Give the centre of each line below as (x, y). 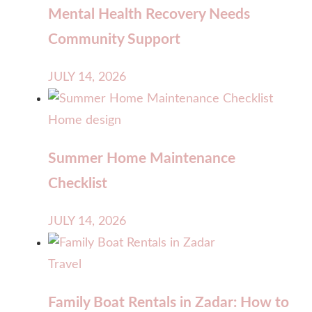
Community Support (114, 39)
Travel (65, 265)
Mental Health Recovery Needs (149, 14)
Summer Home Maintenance (142, 158)
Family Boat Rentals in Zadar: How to (169, 303)
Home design (85, 120)
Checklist (78, 183)
